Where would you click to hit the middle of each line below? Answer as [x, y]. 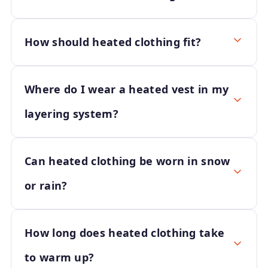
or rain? [46, 185]
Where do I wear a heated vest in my [127, 89]
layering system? [71, 114]
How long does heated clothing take [125, 233]
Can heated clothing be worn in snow [127, 161]
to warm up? [60, 257]
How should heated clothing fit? [113, 42]
